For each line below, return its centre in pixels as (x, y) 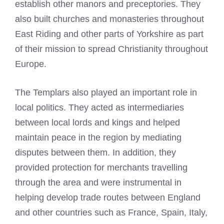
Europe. (31, 64)
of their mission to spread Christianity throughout (111, 49)
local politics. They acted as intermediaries (99, 108)
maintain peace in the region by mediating (98, 138)
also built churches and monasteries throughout (109, 19)
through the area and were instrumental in (98, 183)
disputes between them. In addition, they (95, 153)
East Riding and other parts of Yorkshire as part (109, 34)
